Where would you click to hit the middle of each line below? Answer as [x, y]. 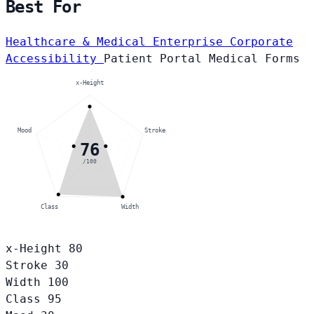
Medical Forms [254, 59]
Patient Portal [156, 59]
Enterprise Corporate [223, 42]
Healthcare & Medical [79, 42]
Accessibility [55, 59]
